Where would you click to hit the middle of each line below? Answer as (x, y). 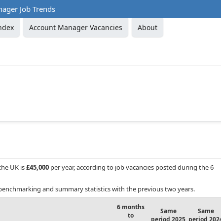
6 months (131, 207)
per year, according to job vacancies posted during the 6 (131, 167)
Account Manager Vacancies (76, 27)
